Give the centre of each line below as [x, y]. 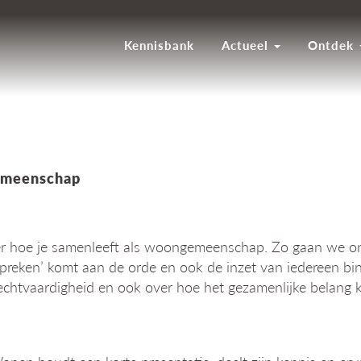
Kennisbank [159, 45]
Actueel [247, 45]
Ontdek [333, 45]
